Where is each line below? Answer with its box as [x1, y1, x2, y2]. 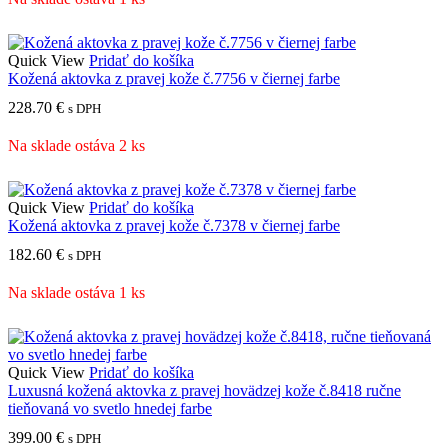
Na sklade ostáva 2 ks [8, 136, 145, 154]
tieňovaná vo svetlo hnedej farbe [8, 399, 212, 417]
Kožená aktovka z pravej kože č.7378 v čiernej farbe [8, 216, 340, 234]
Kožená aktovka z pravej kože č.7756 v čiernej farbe [8, 69, 340, 87]
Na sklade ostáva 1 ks [8, 284, 145, 302]
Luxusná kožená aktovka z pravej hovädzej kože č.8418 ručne [8, 381, 401, 399]
